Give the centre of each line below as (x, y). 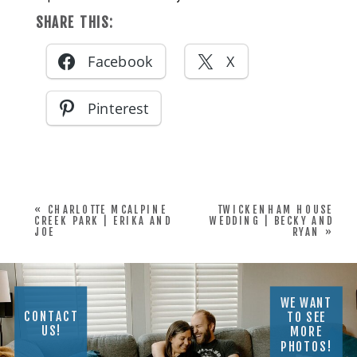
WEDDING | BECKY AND (271, 222)
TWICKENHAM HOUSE (276, 210)
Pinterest (118, 108)
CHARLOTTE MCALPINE (108, 210)
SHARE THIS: (75, 23)
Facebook (120, 61)
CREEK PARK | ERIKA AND (103, 222)
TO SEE (306, 318)
